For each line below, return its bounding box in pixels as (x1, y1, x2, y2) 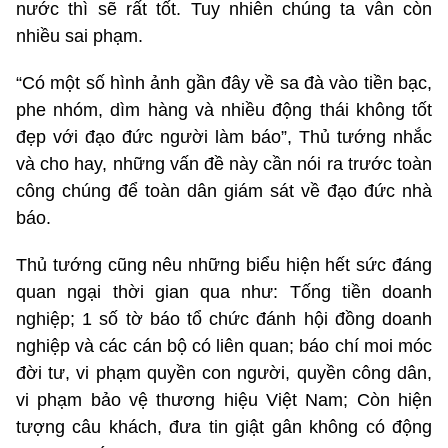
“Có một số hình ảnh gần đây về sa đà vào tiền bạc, (16, 73, 432, 94)
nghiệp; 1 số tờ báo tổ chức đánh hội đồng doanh (16, 309, 432, 330)
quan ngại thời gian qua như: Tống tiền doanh (16, 282, 432, 303)
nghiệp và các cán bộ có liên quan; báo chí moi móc (16, 336, 432, 357)
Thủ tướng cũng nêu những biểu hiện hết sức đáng (16, 255, 432, 276)
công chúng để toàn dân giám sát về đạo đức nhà (16, 181, 432, 202)
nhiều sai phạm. (16, 26, 143, 47)
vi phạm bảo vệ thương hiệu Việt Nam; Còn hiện (16, 390, 432, 411)
